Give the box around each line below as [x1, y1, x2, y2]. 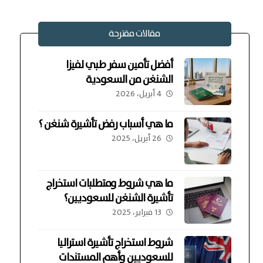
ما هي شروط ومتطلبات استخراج [46, 175, 173, 192]
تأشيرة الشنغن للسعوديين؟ [64, 190, 173, 207]
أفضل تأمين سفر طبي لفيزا [66, 56, 173, 73]
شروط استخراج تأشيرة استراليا [57, 234, 173, 251]
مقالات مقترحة [109, 26, 161, 41]
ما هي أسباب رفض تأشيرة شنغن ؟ [39, 116, 173, 133]
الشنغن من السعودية [86, 71, 173, 88]
